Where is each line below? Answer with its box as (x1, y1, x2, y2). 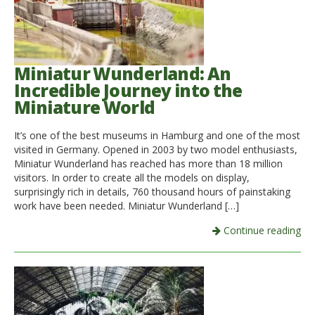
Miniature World (14, 95, 155, 119)
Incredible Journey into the (14, 78, 243, 102)
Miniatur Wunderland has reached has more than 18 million (14, 157, 283, 171)
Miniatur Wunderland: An (14, 61, 231, 85)
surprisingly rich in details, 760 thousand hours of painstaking (14, 185, 290, 199)
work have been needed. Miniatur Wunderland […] (14, 199, 239, 213)
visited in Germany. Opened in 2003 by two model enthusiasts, (14, 143, 297, 157)
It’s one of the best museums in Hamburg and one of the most (14, 129, 300, 143)
